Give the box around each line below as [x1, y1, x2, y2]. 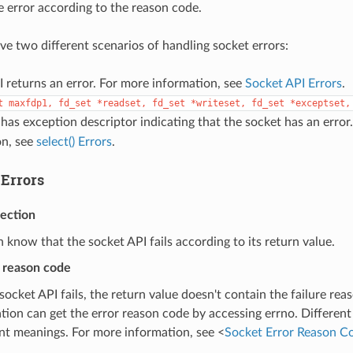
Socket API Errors [244, 76, 342, 90]
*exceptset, [289, 97, 351, 109]
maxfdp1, [8, 97, 53, 109]
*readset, [96, 97, 147, 109]
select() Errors [35, 135, 112, 148]
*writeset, [190, 97, 246, 109]
